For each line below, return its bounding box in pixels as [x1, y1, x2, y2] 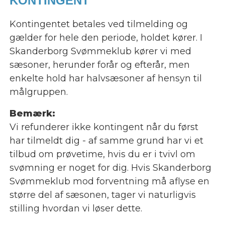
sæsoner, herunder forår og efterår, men [9, 59, 190, 71]
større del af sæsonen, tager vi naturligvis [9, 189, 196, 201]
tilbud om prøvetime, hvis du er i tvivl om [9, 149, 195, 160]
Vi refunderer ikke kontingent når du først [9, 122, 198, 133]
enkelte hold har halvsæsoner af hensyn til [9, 73, 202, 84]
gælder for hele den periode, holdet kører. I [9, 32, 202, 44]
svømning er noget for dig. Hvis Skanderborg [9, 162, 211, 174]
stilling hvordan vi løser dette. [9, 203, 145, 214]
